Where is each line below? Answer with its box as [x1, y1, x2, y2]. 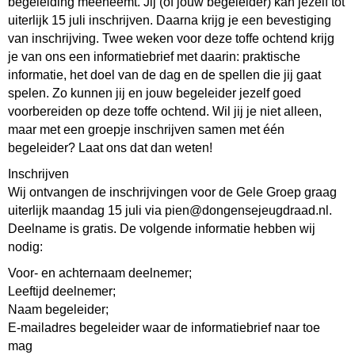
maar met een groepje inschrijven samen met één [8, 123, 284, 137]
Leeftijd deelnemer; [8, 284, 116, 299]
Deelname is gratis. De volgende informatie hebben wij [8, 222, 315, 236]
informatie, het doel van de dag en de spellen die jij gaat [8, 68, 321, 82]
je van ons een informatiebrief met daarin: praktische [8, 50, 300, 64]
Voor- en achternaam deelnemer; [8, 266, 192, 281]
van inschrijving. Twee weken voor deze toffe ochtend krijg [8, 32, 334, 46]
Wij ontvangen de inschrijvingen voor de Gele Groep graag [8, 185, 337, 200]
